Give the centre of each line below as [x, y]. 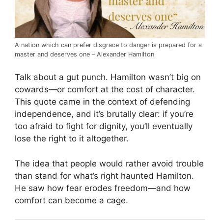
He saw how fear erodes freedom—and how [103, 188]
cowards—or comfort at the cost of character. [105, 90]
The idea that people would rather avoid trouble [109, 163]
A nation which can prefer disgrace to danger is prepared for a [108, 45]
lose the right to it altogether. [72, 139]
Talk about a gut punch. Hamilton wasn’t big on [108, 77]
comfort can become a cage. [71, 200]
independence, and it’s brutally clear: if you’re [104, 114]
